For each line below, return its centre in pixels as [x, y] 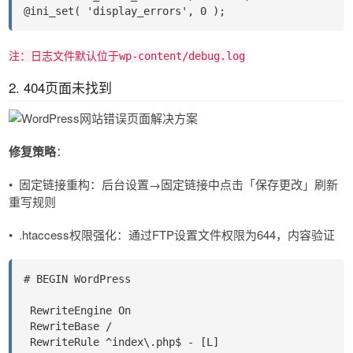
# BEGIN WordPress [77, 279]
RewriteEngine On [77, 311]
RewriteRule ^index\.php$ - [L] [121, 342]
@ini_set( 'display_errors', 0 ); [124, 11]
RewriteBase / [68, 327]
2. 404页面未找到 [60, 87]
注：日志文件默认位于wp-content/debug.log [127, 56]
